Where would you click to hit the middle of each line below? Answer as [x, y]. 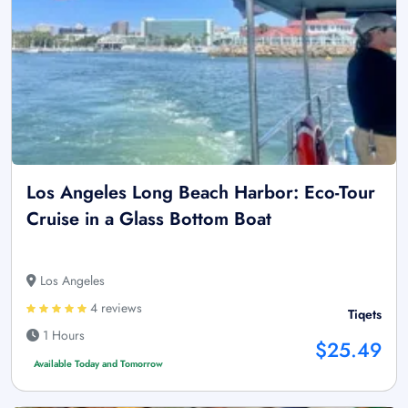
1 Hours [62, 335]
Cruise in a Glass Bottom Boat [149, 219]
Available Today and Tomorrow [98, 363]
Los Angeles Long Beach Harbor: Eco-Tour [201, 192]
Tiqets [365, 314]
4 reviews [114, 307]
